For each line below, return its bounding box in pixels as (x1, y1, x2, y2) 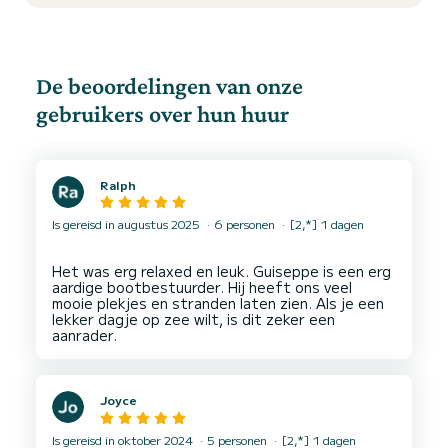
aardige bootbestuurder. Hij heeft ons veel (52, 277, 352, 298)
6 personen (211, 215, 278, 233)
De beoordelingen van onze (36, 72, 303, 99)
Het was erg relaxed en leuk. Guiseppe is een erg (52, 261, 391, 282)
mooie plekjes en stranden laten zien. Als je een (52, 293, 384, 314)
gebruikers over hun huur (36, 100, 289, 127)
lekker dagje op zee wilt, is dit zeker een (52, 309, 335, 330)
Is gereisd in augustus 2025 (52, 215, 203, 233)
